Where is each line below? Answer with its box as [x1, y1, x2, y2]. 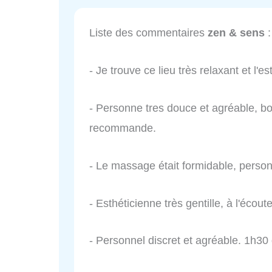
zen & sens [208, 27, 265, 39]
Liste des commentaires [89, 27, 208, 39]
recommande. [89, 121, 156, 134]
